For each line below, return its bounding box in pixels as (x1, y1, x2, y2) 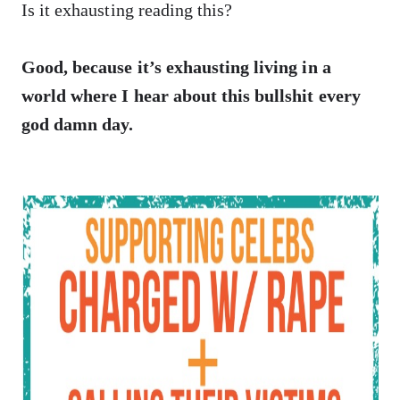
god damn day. (21, 114, 134, 134)
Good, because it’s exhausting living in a (21, 57, 331, 77)
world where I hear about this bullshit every (21, 86, 361, 105)
